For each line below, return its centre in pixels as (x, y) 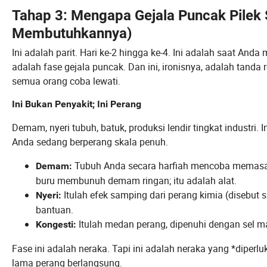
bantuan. (55, 210)
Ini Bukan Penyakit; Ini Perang (77, 104)
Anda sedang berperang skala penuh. (90, 142)
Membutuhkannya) (72, 34)
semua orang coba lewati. (66, 81)
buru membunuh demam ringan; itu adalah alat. (136, 181)
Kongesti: (56, 225)
